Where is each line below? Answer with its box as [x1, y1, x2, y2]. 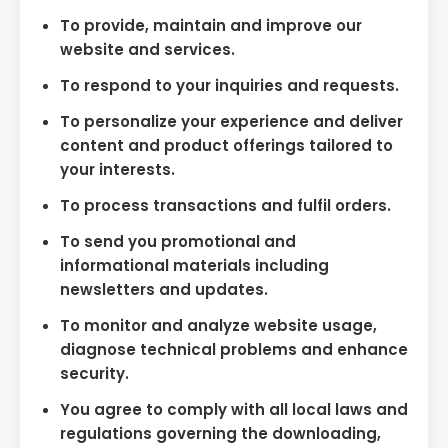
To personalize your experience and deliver [60, 110, 403, 132]
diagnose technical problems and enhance [60, 338, 408, 360]
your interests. [60, 158, 175, 180]
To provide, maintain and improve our [60, 14, 362, 36]
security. [60, 362, 129, 384]
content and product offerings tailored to [60, 134, 393, 156]
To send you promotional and [60, 230, 296, 252]
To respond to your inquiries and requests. [60, 74, 399, 96]
